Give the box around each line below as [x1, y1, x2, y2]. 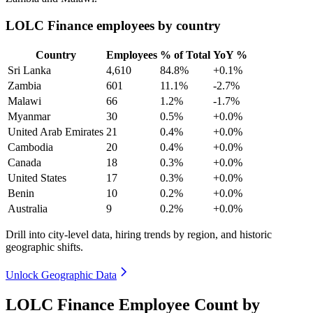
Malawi [8, 94, 41, 107]
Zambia [8, 79, 41, 92]
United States [8, 171, 66, 184]
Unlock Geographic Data [6, 268, 117, 281]
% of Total [160, 48, 210, 61]
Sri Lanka [8, 64, 51, 76]
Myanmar [8, 110, 50, 122]
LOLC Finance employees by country [6, 18, 221, 34]
